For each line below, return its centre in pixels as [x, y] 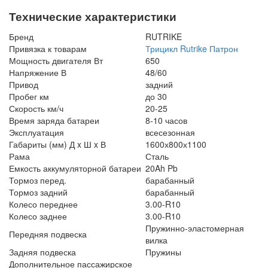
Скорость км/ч [36, 109]
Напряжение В [38, 73]
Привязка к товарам [48, 49]
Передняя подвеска [48, 234]
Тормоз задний [38, 192]
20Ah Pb [162, 168]
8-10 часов [166, 121]
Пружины [163, 252]
